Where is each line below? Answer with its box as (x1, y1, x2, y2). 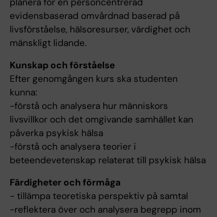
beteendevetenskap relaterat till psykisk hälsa (10, 154, 206, 167)
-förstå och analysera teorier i (10, 140, 136, 153)
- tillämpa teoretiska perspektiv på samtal (10, 190, 188, 202)
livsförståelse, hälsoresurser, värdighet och (10, 23, 190, 36)
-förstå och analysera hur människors (10, 100, 168, 112)
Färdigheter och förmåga (10, 176, 121, 189)
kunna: (10, 86, 37, 99)
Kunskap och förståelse (10, 59, 115, 72)
